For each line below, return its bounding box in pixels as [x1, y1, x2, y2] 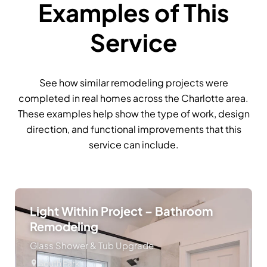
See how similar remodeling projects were [39, 76, 228, 89]
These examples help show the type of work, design [17, 107, 250, 120]
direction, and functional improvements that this [26, 123, 241, 136]
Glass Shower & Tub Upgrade [30, 240, 154, 252]
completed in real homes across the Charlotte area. [18, 92, 249, 105]
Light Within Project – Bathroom [30, 203, 213, 219]
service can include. [88, 138, 179, 151]
